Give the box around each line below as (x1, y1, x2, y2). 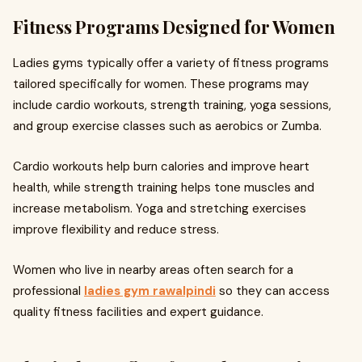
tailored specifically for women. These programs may (13, 76, 309, 92)
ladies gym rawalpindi (84, 283, 216, 299)
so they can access (216, 283, 330, 299)
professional (13, 283, 84, 299)
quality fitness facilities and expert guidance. (13, 304, 263, 320)
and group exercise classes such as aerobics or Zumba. (13, 118, 322, 134)
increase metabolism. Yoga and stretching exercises (13, 200, 306, 217)
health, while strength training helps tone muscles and (13, 179, 314, 196)
